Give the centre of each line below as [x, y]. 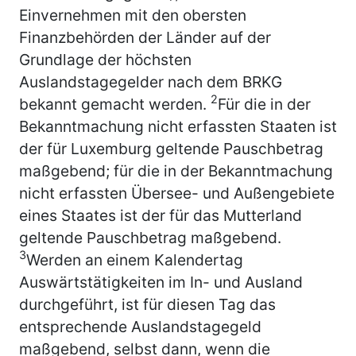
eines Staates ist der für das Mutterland [161, 215]
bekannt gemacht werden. [115, 104]
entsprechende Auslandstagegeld [140, 326]
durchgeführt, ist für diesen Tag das [147, 304]
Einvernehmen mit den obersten [133, 15]
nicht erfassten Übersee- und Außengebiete [177, 193]
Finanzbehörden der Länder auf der [145, 37]
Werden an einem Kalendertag [135, 259]
